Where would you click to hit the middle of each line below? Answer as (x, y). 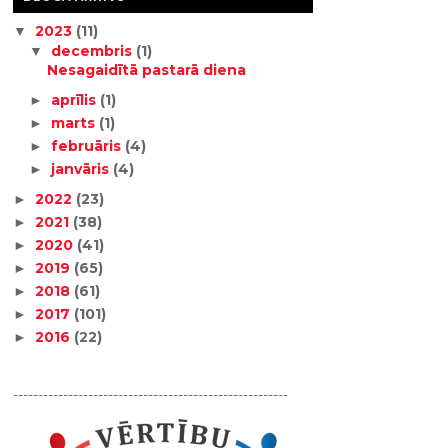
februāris (88, 146)
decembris (94, 50)
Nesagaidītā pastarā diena (147, 70)
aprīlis (76, 100)
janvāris (82, 169)
